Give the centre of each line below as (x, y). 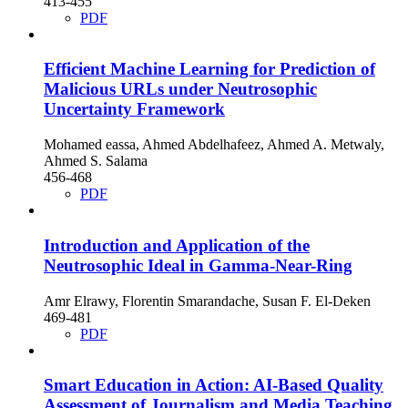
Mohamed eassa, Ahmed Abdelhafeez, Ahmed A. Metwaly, (214, 145)
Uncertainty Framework (134, 109)
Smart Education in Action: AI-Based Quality (214, 385)
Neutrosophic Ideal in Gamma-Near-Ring (198, 265)
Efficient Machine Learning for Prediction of (209, 69)
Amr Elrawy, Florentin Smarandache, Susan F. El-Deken (207, 301)
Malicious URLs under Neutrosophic (180, 89)
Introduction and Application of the (177, 245)
